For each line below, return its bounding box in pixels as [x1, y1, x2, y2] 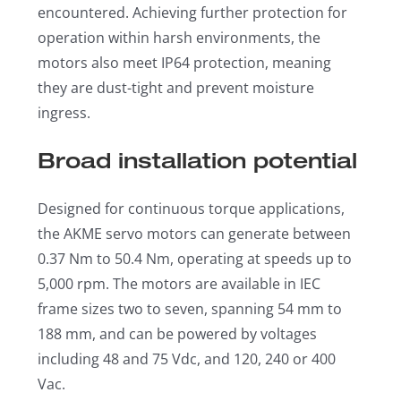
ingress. [38, 103, 91, 123]
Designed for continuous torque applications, [38, 199, 346, 218]
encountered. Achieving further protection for [38, 3, 348, 22]
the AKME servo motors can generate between [38, 224, 352, 243]
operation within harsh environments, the [38, 28, 321, 47]
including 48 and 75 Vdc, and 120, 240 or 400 [38, 349, 337, 369]
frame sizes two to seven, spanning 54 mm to [38, 299, 343, 319]
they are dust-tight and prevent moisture [38, 78, 315, 98]
